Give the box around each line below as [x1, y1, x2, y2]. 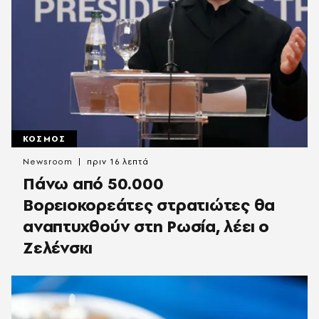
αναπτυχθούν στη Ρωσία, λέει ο [23, 215, 269, 238]
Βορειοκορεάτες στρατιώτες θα [23, 194, 275, 216]
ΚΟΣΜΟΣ [23, 133, 66, 145]
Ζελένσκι [23, 236, 93, 259]
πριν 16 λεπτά [87, 156, 149, 168]
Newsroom [23, 156, 73, 168]
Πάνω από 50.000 [23, 172, 164, 195]
